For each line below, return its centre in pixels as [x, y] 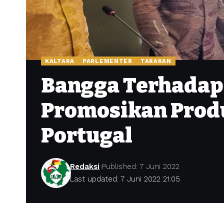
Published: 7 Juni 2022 [141, 167]
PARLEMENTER [107, 61]
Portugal [87, 136]
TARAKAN [156, 61]
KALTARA [60, 61]
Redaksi [85, 167]
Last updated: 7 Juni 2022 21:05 [125, 179]
